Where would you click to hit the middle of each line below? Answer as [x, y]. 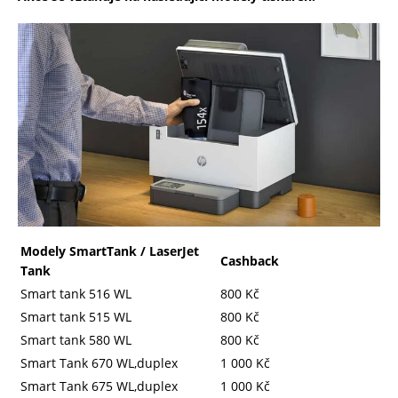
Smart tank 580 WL [76, 340]
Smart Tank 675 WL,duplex [99, 386]
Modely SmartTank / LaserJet [110, 251]
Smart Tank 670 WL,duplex [99, 363]
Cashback [251, 261]
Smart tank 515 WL [76, 317]
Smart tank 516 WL [76, 294]
